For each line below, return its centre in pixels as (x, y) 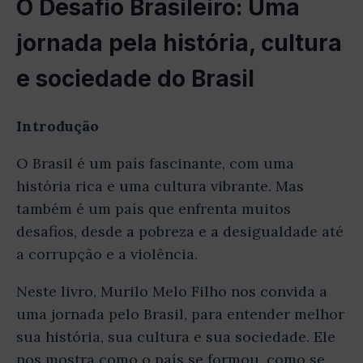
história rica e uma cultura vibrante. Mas (160, 186)
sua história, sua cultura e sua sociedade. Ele (176, 337)
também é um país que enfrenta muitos (154, 209)
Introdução (58, 126)
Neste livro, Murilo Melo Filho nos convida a (172, 292)
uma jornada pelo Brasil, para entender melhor (180, 314)
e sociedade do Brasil (135, 79)
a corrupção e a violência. (107, 254)
